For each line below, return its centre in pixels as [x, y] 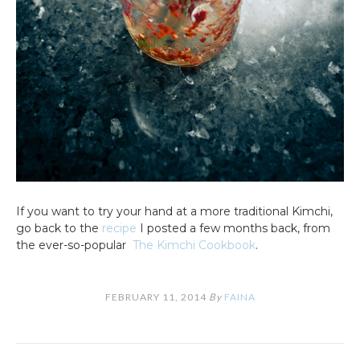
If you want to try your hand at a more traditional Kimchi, [174, 212]
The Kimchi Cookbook [194, 245]
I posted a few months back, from [233, 229]
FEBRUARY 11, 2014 [155, 297]
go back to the [59, 229]
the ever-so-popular [74, 245]
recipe [119, 229]
